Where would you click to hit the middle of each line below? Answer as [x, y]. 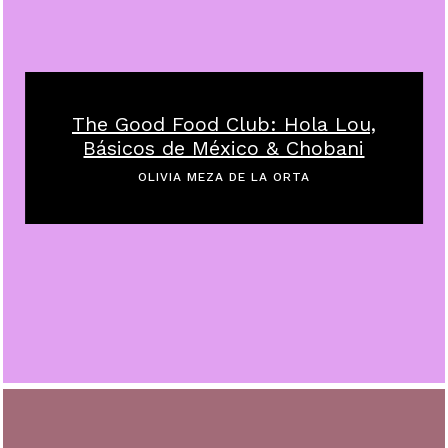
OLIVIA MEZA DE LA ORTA [223, 176]
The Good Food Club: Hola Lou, [223, 123]
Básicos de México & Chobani [224, 147]
